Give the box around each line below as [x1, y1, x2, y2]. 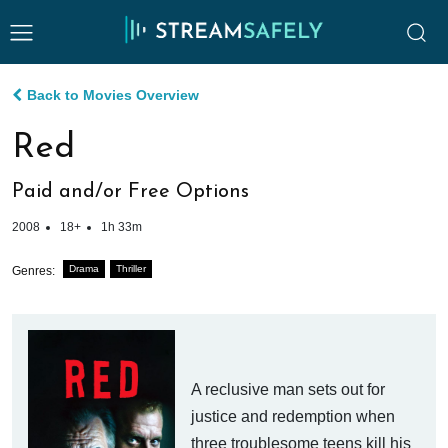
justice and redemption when [191, 408, 396, 426]
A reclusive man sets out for [191, 381, 386, 399]
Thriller [116, 262, 146, 274]
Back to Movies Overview [27, 87, 199, 103]
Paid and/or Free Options [12, 182, 249, 203]
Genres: [12, 264, 55, 279]
